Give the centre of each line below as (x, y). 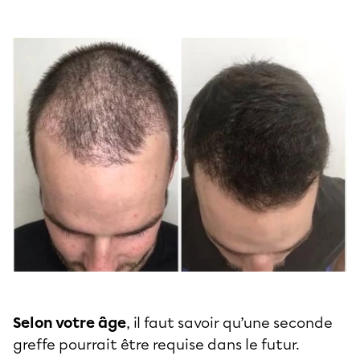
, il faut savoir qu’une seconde (229, 323)
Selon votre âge (70, 323)
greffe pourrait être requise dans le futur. (158, 344)
